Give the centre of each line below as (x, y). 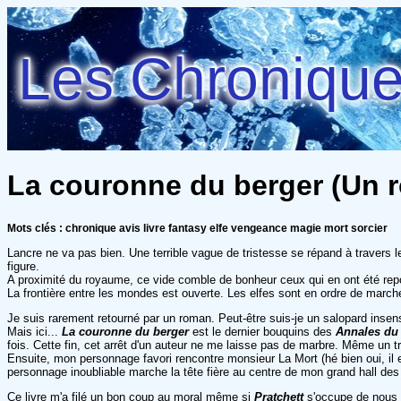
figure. (23, 266)
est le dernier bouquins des (264, 331)
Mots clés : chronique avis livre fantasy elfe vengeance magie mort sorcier (197, 228)
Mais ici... (34, 331)
